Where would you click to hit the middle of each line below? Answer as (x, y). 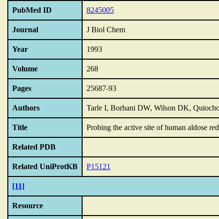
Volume (25, 69)
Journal (25, 30)
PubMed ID (32, 10)
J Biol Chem (106, 30)
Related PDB (34, 147)
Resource (28, 206)
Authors (26, 108)
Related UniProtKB (45, 166)
